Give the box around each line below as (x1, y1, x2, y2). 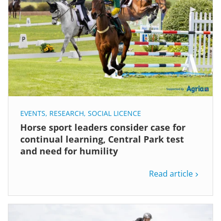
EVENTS (20, 108, 45, 118)
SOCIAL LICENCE (88, 108, 141, 118)
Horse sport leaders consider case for (20, 121, 185, 133)
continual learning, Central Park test (20, 133, 184, 145)
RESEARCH (49, 108, 84, 118)
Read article (149, 168, 193, 179)
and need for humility (20, 145, 118, 157)
